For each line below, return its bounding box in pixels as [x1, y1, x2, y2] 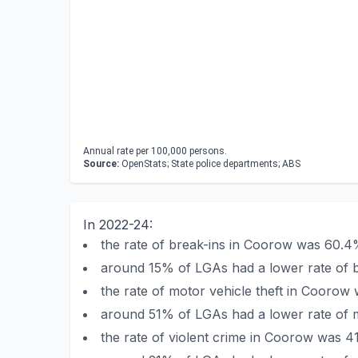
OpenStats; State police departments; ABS [119, 158, 300, 169]
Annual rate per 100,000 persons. [83, 145, 227, 157]
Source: [83, 158, 119, 169]
